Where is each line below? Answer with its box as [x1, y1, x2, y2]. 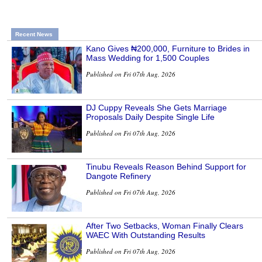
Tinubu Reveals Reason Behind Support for [86, 162, 246, 172]
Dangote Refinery [86, 171, 151, 181]
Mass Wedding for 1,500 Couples [86, 53, 209, 63]
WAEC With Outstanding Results [86, 230, 205, 240]
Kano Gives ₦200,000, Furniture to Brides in [86, 44, 250, 54]
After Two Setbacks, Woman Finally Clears [86, 221, 243, 231]
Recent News [15, 31, 53, 38]
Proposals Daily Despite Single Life [86, 112, 215, 122]
